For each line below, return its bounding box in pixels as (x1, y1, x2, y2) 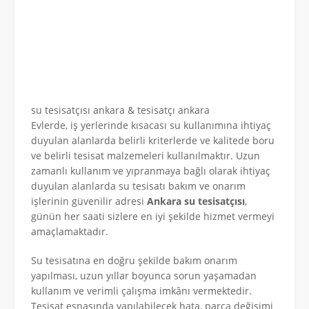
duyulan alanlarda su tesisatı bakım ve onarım (31, 179, 246, 192)
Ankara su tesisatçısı (147, 194, 245, 208)
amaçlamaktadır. (31, 224, 108, 238)
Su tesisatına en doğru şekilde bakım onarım (31, 253, 237, 267)
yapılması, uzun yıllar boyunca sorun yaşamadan (31, 268, 257, 282)
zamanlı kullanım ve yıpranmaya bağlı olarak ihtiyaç (31, 163, 270, 177)
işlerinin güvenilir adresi (31, 194, 147, 208)
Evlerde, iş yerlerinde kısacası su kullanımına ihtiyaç (31, 118, 271, 132)
